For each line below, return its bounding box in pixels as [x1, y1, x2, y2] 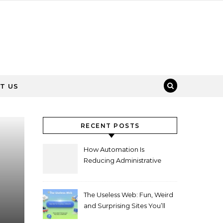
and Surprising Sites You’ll [84, 202, 165, 210]
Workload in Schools [84, 167, 150, 175]
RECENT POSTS [80, 122, 140, 129]
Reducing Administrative [84, 156, 161, 164]
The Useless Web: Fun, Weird [84, 191, 173, 199]
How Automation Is [84, 145, 144, 153]
